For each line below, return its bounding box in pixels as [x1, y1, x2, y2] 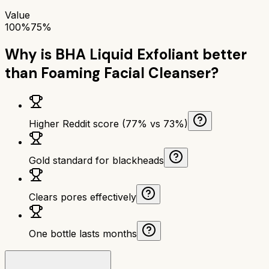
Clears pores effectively [29, 190, 136, 203]
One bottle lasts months [29, 227, 137, 240]
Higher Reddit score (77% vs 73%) [29, 117, 188, 130]
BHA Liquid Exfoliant [55, 44, 199, 64]
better [199, 44, 247, 64]
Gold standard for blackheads [29, 154, 164, 166]
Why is [5, 44, 55, 64]
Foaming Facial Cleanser [41, 63, 211, 82]
